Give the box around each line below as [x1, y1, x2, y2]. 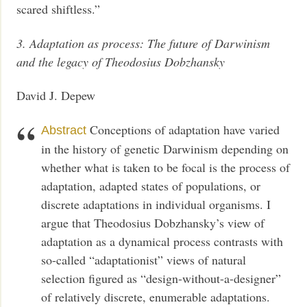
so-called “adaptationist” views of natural [41, 251, 247, 268]
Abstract [41, 123, 87, 137]
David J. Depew [16, 87, 96, 104]
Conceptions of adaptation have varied [86, 121, 280, 138]
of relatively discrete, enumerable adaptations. [41, 288, 271, 305]
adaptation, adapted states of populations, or [41, 177, 261, 194]
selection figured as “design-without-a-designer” [41, 269, 282, 286]
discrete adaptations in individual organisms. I [41, 195, 271, 212]
